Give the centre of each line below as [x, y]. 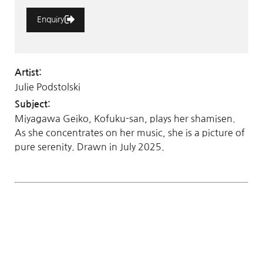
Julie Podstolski [48, 87]
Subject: [33, 104]
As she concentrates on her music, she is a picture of [130, 132]
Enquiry [50, 20]
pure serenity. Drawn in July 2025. [90, 146]
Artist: [28, 72]
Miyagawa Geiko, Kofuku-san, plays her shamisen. [125, 118]
